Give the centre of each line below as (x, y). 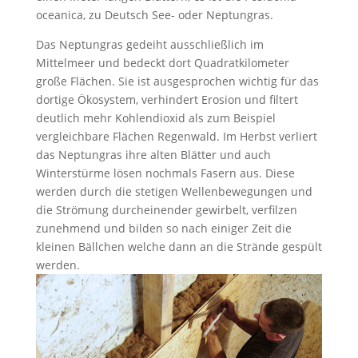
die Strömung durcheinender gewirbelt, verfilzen (166, 210)
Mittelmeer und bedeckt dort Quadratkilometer (162, 63)
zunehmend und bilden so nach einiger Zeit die (163, 229)
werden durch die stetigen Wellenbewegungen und (174, 192)
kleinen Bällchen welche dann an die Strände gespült (179, 247)
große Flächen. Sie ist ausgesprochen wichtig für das (177, 82)
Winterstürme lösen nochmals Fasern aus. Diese (165, 173)
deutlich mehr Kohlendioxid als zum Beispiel (155, 118)
